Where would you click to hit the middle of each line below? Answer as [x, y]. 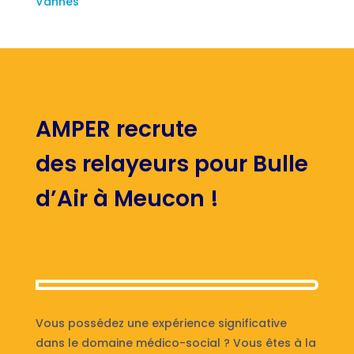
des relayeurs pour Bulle [171, 164]
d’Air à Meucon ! [127, 198]
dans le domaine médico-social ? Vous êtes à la [175, 343]
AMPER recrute [116, 129]
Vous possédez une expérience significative [161, 323]
